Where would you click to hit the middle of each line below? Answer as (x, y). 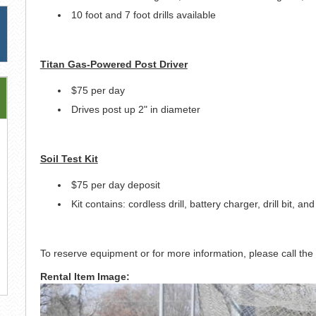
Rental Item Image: (86, 276)
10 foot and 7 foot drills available (143, 14)
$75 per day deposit (117, 184)
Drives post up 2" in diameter (135, 109)
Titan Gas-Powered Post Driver (114, 64)
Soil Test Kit (69, 158)
